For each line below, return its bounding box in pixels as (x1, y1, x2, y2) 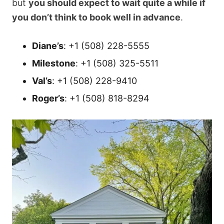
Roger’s (32, 92, 64, 103)
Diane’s (32, 40, 63, 51)
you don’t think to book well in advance (12, 11, 180, 22)
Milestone (32, 57, 75, 68)
